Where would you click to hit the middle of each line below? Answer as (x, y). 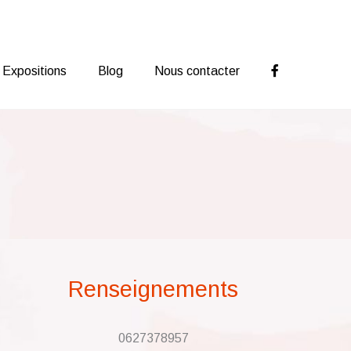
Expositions (34, 71)
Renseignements (154, 289)
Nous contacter (197, 71)
